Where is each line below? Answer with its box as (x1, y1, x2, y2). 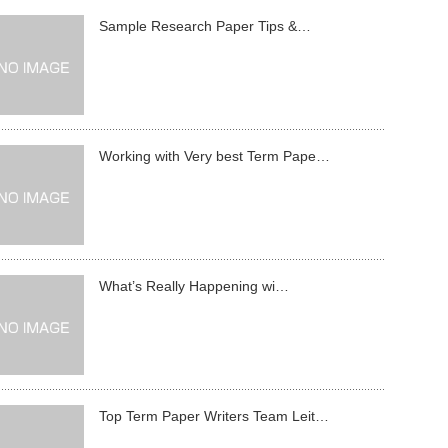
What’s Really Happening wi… (99, 278, 289, 294)
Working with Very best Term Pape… (99, 148, 330, 164)
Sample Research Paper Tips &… (99, 18, 311, 34)
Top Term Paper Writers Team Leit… (99, 408, 329, 424)
